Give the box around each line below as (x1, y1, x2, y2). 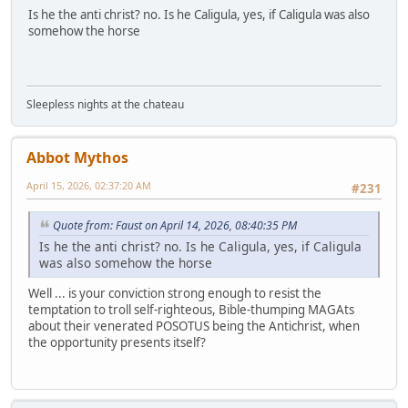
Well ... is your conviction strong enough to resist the (28, 285, 321, 302)
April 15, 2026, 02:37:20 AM (26, 178, 151, 193)
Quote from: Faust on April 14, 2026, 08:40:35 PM (53, 218, 297, 234)
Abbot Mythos (26, 148, 128, 168)
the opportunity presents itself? (28, 334, 206, 352)
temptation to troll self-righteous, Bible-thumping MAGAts (28, 301, 354, 319)
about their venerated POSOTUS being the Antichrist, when (28, 318, 360, 335)
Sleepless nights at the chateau (26, 97, 184, 113)
